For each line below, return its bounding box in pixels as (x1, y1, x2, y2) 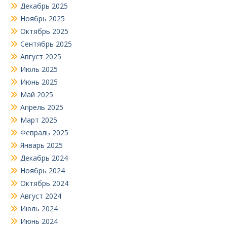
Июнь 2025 (20, 77, 58, 87)
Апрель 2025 (20, 102, 63, 112)
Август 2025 (20, 52, 61, 62)
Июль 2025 (20, 64, 58, 74)
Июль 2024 (20, 204, 58, 214)
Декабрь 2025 (20, 1, 68, 11)
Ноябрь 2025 (20, 14, 65, 24)
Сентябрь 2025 (20, 39, 72, 49)
